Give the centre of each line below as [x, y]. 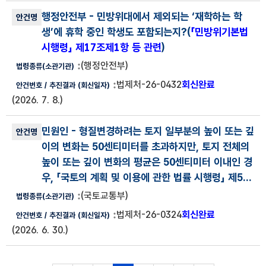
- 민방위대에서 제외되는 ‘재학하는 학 [166, 16]
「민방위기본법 [219, 32]
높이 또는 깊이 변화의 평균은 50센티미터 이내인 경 [147, 162]
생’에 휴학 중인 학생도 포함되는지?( [116, 32]
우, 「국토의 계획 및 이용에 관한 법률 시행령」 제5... [147, 177]
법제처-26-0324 [149, 215]
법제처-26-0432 [149, 85]
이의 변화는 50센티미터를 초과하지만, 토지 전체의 [145, 146]
